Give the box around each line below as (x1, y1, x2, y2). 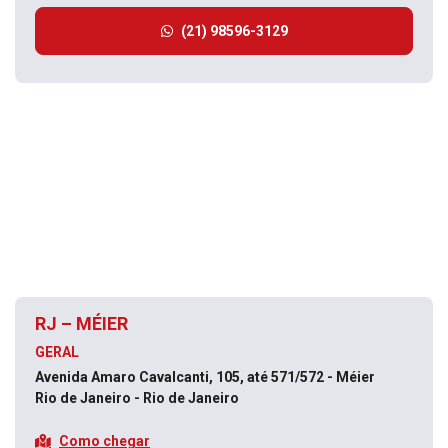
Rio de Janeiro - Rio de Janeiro (35, 390, 239, 406)
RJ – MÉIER (35, 313, 128, 334)
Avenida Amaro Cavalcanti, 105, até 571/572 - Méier (35, 369, 378, 385)
